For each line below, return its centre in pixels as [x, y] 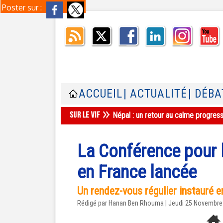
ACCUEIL [101, 94]
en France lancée [137, 172]
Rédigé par [93, 203]
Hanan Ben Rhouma [136, 203]
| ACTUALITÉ [155, 94]
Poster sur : [23, 7]
